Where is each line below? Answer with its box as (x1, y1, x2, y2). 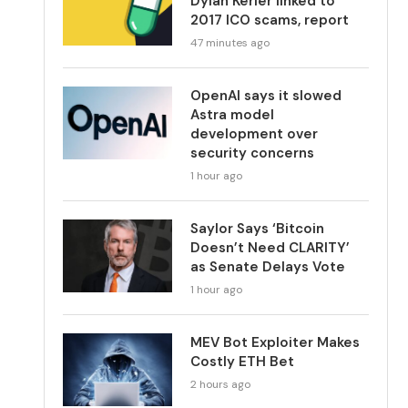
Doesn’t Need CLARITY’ (190, 238, 351, 257)
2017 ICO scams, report (190, 10, 350, 29)
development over (190, 124, 319, 143)
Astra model (190, 105, 275, 124)
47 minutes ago (190, 35, 270, 50)
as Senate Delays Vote (190, 257, 346, 276)
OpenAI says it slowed (190, 86, 342, 105)
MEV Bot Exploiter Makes (190, 332, 361, 352)
